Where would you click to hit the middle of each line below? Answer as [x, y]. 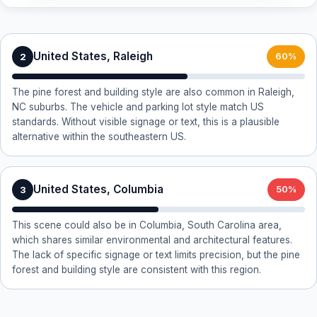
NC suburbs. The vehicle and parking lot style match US [138, 107]
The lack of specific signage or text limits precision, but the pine [156, 255]
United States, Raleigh [93, 56]
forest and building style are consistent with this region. [137, 270]
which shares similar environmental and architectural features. [152, 240]
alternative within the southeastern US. [99, 137]
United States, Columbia [98, 189]
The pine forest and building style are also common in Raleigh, [153, 92]
